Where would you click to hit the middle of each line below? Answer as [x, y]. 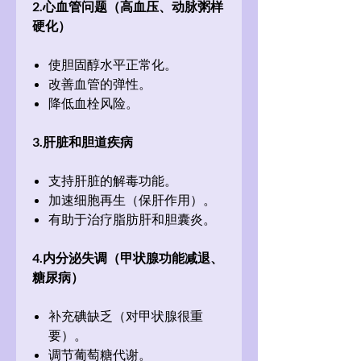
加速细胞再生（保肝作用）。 [132, 200]
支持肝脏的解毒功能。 [113, 180]
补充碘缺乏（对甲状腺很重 [126, 316]
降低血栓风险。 [93, 103]
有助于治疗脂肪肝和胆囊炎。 [132, 219]
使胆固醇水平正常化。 [113, 64]
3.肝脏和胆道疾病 [83, 141]
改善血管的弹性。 [100, 84]
